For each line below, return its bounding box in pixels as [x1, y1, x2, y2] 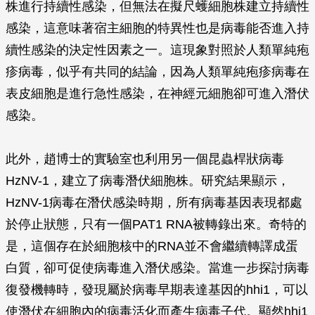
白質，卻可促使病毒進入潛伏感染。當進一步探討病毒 [6, 261, 309, 275]
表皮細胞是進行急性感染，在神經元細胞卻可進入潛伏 [6, 86, 309, 101]
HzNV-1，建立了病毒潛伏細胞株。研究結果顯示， [6, 174, 290, 188]
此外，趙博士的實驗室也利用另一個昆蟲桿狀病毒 [6, 152, 284, 166]
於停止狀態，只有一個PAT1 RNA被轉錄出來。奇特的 [6, 217, 307, 231]
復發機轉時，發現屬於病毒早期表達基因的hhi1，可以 [6, 283, 308, 297]
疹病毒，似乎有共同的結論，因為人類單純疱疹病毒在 [6, 65, 309, 79]
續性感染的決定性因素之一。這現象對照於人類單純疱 [6, 43, 309, 57]
